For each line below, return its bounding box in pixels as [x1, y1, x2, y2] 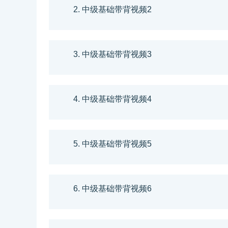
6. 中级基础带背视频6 [73, 184, 152, 193]
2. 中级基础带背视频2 [73, 5, 152, 14]
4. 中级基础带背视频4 [73, 94, 152, 103]
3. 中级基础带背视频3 [73, 49, 152, 59]
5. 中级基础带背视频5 [73, 139, 152, 148]
